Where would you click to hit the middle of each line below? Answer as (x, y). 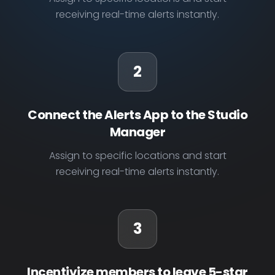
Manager (137, 132)
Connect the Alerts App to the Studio (137, 115)
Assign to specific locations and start (137, 156)
